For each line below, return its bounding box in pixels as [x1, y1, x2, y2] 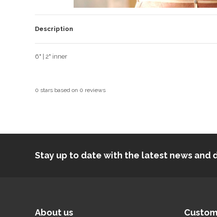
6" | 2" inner [35, 52, 67, 60]
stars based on [39, 86, 79, 93]
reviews [83, 86, 106, 93]
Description [35, 25, 73, 32]
